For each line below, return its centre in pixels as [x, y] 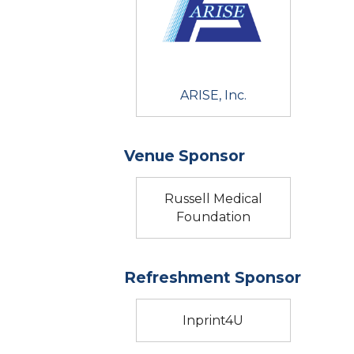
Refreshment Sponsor [213, 277]
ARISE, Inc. [213, 95]
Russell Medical [213, 198]
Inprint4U [213, 320]
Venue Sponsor [185, 155]
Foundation [213, 217]
